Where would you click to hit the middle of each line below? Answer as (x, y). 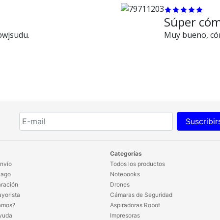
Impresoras (125, 215)
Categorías (126, 153)
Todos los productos (137, 164)
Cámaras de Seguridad (141, 194)
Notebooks (125, 174)
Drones (120, 184)
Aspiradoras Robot (135, 205)
